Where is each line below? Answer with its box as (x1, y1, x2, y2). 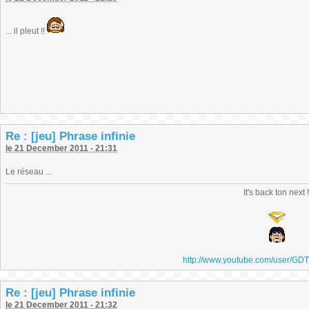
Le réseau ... (6, 167, 52, 177)
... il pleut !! (6, 26, 47, 36)
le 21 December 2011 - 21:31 (6, 143, 117, 153)
